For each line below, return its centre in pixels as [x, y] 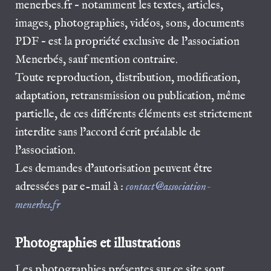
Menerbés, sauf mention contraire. [97, 60]
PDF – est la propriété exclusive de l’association [128, 42]
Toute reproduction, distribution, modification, [128, 78]
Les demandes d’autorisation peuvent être [114, 169]
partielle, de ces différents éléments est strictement [134, 114]
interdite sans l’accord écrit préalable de [108, 132]
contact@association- [169, 187]
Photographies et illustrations [98, 244]
